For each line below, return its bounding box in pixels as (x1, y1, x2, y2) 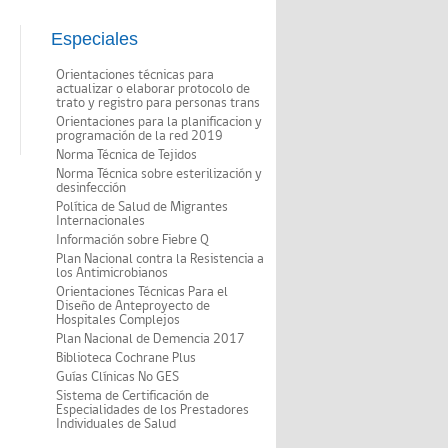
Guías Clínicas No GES (56, 366, 179, 387)
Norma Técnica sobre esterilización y (56, 163, 262, 184)
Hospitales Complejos (56, 309, 180, 330)
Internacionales (56, 210, 145, 231)
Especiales (51, 28, 138, 49)
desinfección (56, 177, 126, 198)
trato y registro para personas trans (56, 92, 260, 113)
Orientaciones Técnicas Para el (56, 281, 228, 302)
